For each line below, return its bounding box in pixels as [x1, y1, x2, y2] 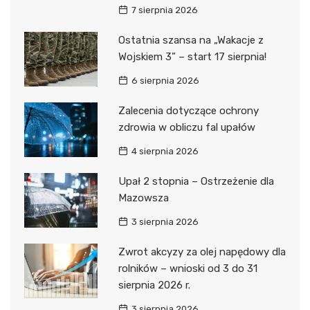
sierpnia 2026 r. [118, 278, 190, 291]
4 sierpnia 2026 [131, 145, 199, 156]
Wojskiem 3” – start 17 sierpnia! [118, 50, 266, 63]
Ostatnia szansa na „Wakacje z [118, 33, 264, 46]
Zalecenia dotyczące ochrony [118, 104, 259, 117]
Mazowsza [118, 191, 169, 204]
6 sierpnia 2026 [131, 75, 199, 86]
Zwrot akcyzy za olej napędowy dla [118, 245, 286, 258]
